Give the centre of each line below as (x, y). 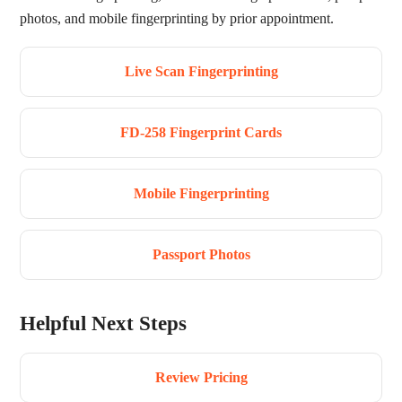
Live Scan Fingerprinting (201, 71)
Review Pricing (201, 377)
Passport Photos (201, 254)
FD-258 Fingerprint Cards (201, 132)
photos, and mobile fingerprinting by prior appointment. (177, 18)
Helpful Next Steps (103, 323)
